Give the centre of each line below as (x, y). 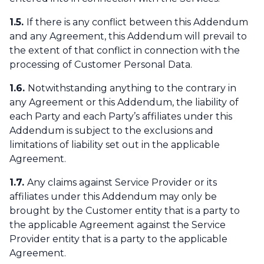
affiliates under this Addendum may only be (113, 197)
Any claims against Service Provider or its (122, 183)
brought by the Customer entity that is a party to (125, 211)
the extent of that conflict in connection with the (125, 51)
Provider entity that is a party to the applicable (118, 239)
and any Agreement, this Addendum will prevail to (128, 37)
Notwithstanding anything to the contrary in (132, 88)
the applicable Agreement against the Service (118, 225)
